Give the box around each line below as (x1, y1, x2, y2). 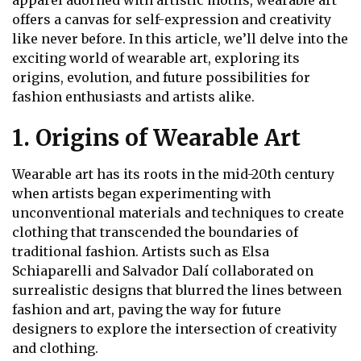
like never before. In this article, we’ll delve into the (12, 31, 348, 48)
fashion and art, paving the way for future (12, 301, 281, 317)
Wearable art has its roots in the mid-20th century (12, 165, 334, 182)
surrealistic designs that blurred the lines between (12, 281, 342, 298)
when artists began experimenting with (12, 185, 271, 201)
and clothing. (12, 339, 98, 356)
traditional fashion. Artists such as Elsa (12, 243, 269, 259)
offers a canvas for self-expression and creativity (12, 11, 331, 28)
